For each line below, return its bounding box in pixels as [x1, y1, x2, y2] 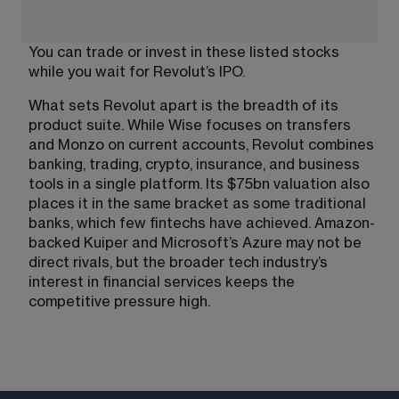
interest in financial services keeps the [28, 274, 298, 289]
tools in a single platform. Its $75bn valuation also [28, 176, 373, 191]
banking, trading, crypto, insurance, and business [28, 157, 363, 172]
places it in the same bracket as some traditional [28, 196, 370, 211]
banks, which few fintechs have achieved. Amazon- [28, 216, 375, 231]
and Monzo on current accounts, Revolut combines [28, 137, 378, 152]
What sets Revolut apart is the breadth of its [28, 98, 342, 113]
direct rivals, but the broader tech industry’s [28, 255, 331, 270]
